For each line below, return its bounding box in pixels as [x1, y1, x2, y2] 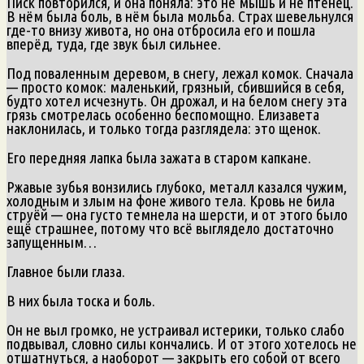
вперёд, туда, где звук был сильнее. [6, 34, 221, 53]
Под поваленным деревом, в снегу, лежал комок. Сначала [6, 63, 353, 82]
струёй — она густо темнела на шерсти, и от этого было [6, 205, 348, 223]
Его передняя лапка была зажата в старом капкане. [6, 148, 311, 167]
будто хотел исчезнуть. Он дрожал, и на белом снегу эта [6, 91, 347, 110]
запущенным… [6, 232, 97, 251]
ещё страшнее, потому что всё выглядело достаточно [6, 219, 334, 237]
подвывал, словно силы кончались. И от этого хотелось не [6, 334, 357, 353]
